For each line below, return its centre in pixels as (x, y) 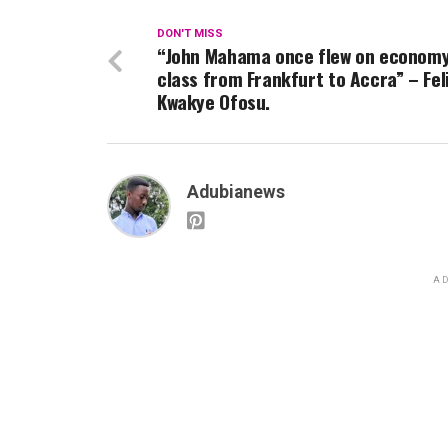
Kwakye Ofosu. (214, 101)
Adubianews (236, 191)
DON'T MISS (190, 33)
